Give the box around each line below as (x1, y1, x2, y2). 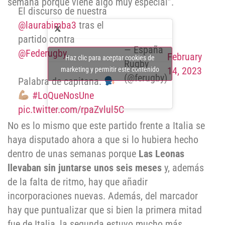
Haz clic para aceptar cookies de (65, 54, 155, 62)
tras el (76, 19, 104, 31)
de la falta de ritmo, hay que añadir (8, 176, 148, 188)
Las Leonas (139, 148, 184, 160)
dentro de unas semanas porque (8, 148, 139, 160)
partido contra (18, 33, 75, 45)
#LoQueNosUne (32, 89, 94, 101)
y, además (162, 162, 204, 174)
